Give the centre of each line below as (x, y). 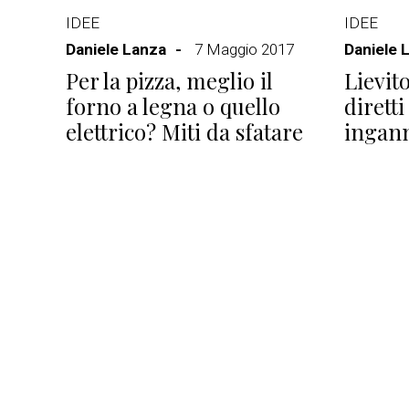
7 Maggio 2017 (244, 49)
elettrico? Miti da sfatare (184, 131)
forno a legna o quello (173, 106)
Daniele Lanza (116, 49)
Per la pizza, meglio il (169, 80)
